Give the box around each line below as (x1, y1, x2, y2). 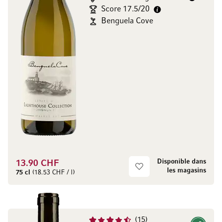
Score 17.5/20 (101, 5, 150, 13)
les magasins (167, 167, 206, 174)
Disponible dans (157, 159, 206, 165)
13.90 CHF (16, 160, 59, 168)
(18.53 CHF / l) (30, 169, 75, 176)
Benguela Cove (101, 17, 153, 25)
